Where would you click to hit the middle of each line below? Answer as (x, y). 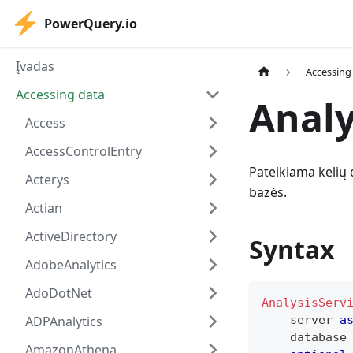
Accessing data (60, 95)
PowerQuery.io (91, 24)
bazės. (268, 193)
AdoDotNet (59, 293)
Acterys (47, 180)
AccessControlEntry (84, 151)
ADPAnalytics (64, 321)
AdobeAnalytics (71, 265)
